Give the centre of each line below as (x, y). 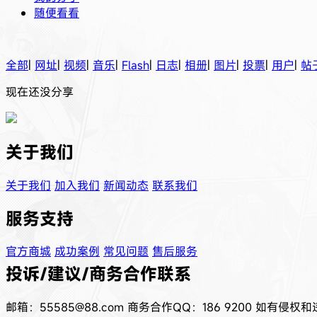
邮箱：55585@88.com (65, 307)
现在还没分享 (40, 92)
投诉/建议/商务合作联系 (98, 274)
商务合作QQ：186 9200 (190, 307)
